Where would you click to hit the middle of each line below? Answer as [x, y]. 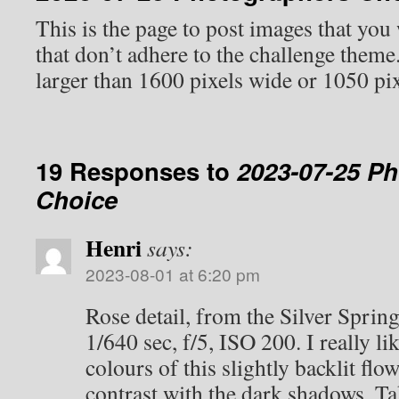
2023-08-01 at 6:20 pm [173, 274]
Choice [77, 199]
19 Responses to [136, 171]
